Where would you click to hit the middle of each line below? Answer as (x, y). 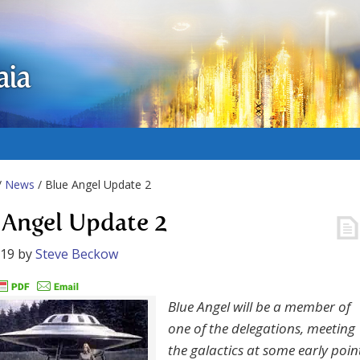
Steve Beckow (77, 254)
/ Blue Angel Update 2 (93, 184)
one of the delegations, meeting (262, 329)
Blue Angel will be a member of (259, 307)
